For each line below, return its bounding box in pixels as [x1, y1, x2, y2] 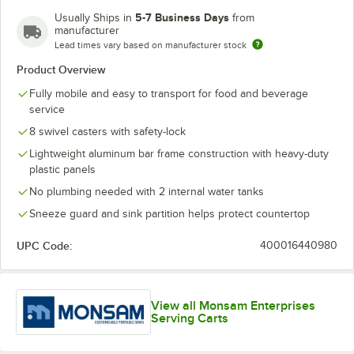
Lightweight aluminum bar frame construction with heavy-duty [29, 148, 329, 160]
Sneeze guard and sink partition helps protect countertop [29, 208, 310, 220]
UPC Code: [17, 239, 72, 252]
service [29, 104, 65, 115]
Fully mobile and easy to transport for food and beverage [29, 88, 308, 100]
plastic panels [29, 164, 96, 175]
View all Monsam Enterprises [151, 298, 316, 313]
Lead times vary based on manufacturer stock [55, 40, 247, 51]
